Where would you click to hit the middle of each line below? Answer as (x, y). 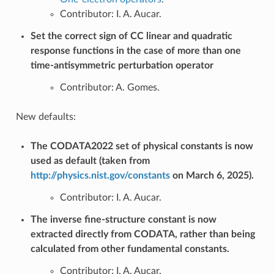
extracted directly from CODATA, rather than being (143, 234)
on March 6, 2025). (212, 175)
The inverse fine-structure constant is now (123, 219)
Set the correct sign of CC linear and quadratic (131, 36)
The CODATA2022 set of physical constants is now (142, 146)
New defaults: (46, 117)
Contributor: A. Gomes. (109, 87)
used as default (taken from (90, 161)
